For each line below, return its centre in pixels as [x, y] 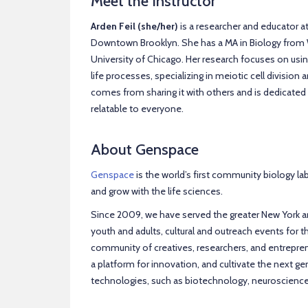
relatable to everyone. [137, 108]
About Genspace [145, 149]
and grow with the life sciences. [157, 191]
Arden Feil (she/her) [134, 26]
